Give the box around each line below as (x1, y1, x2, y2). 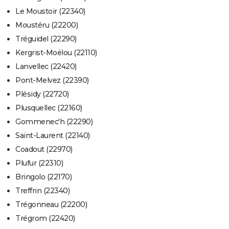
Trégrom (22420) (15, 214, 75, 223)
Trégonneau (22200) (15, 200, 87, 210)
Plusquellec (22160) (15, 103, 82, 113)
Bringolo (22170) (15, 172, 72, 182)
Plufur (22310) (15, 158, 63, 168)
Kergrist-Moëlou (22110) (15, 48, 97, 58)
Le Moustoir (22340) (15, 7, 85, 16)
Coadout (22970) (15, 145, 73, 154)
